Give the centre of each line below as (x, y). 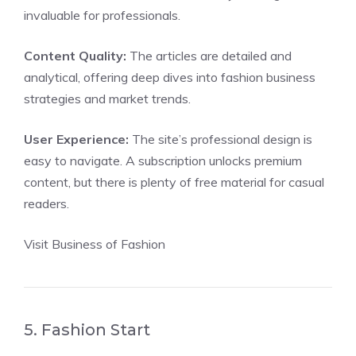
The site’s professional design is (221, 139)
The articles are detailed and (209, 56)
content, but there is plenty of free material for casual (174, 182)
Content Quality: (75, 56)
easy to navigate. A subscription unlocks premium (163, 161)
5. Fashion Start (87, 330)
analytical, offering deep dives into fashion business (170, 77)
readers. (46, 203)
